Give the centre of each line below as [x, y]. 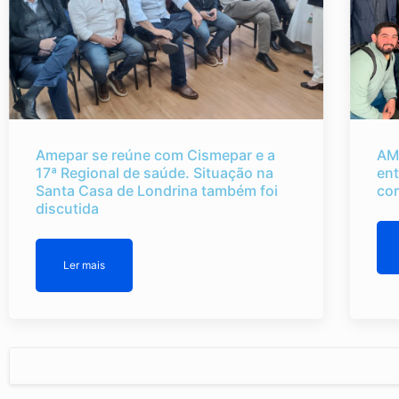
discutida [67, 208]
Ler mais [84, 265]
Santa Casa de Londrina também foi [157, 190]
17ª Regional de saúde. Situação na [155, 172]
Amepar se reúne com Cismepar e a [155, 155]
